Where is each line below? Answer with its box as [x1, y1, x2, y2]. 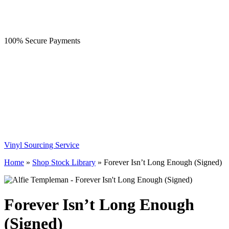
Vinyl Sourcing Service [4, 141, 79, 149]
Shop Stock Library [32, 158, 96, 167]
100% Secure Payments [4, 36, 80, 45]
